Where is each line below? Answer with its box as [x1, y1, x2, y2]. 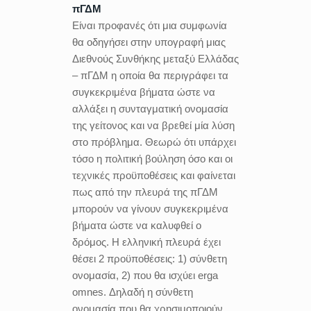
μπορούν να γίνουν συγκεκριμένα [72, 203, 228, 215]
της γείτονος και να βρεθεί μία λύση [72, 119, 235, 131]
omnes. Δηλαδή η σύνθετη [72, 286, 193, 298]
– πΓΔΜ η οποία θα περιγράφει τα [72, 69, 228, 81]
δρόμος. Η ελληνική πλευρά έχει [72, 236, 221, 248]
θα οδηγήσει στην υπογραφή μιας [72, 36, 226, 48]
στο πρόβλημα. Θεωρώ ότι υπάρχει [72, 136, 236, 148]
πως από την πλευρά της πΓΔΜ [72, 186, 218, 198]
